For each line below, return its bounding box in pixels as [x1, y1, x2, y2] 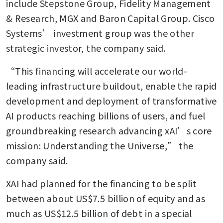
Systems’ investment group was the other [6, 26, 195, 39]
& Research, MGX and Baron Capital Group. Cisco [6, 11, 215, 24]
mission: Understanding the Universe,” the [6, 138, 194, 152]
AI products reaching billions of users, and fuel [6, 109, 206, 122]
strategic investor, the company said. [6, 41, 166, 54]
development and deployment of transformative [6, 94, 217, 107]
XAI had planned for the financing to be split [6, 176, 197, 190]
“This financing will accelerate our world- [6, 64, 188, 77]
